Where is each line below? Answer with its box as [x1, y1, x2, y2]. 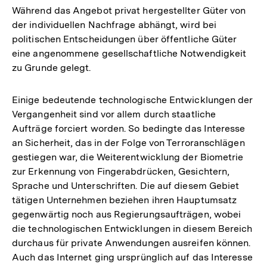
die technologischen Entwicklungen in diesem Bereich [12, 223, 253, 235]
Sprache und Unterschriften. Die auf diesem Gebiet [12, 180, 240, 192]
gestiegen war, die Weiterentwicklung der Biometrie [12, 151, 244, 163]
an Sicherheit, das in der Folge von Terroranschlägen [12, 137, 245, 149]
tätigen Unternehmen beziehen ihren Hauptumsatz [12, 194, 237, 206]
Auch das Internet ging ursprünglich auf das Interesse [12, 252, 253, 263]
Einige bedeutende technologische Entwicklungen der [12, 94, 253, 106]
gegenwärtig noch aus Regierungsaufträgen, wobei [12, 209, 241, 221]
